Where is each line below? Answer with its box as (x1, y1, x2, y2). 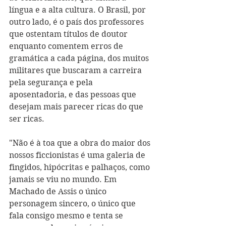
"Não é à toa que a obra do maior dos (9, 138, 152, 148)
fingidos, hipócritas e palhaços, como (9, 162, 152, 172)
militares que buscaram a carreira (9, 66, 144, 75)
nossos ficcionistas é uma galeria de (9, 150, 147, 160)
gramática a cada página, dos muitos (9, 53, 151, 63)
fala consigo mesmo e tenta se (9, 211, 125, 220)
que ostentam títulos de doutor (9, 29, 130, 39)
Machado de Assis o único (9, 187, 108, 196)
